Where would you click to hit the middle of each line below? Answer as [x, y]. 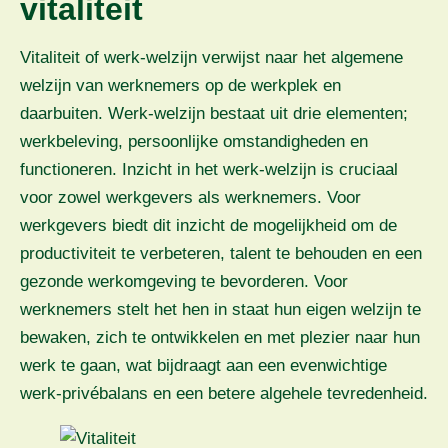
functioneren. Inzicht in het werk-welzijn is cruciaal [209, 170]
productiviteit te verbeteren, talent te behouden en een [221, 254]
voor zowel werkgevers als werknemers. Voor [190, 198]
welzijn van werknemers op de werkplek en [180, 86]
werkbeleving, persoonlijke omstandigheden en [194, 142]
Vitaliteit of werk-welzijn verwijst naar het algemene [211, 58]
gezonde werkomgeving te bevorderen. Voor [184, 282]
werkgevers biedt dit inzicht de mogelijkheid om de [208, 226]
